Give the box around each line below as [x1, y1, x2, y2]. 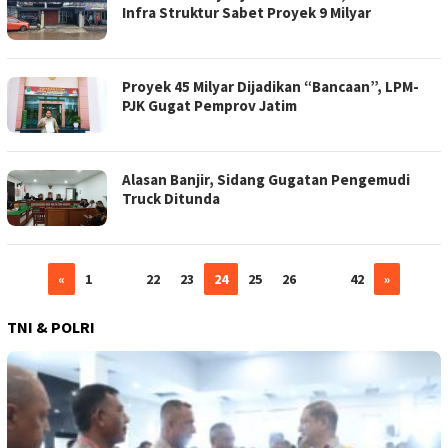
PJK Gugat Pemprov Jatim [122, 96, 297, 115]
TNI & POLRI [7, 317, 95, 337]
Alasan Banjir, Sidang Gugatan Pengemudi [122, 170, 410, 189]
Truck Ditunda [122, 189, 220, 208]
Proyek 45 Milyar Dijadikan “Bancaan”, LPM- [122, 77, 419, 96]
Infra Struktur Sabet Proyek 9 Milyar [122, 3, 371, 22]
